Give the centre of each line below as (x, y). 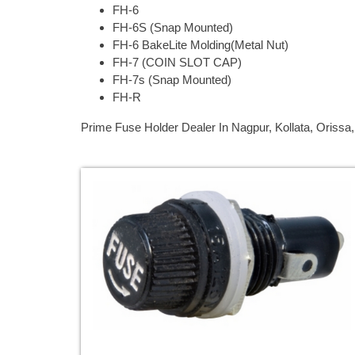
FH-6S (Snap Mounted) (173, 28)
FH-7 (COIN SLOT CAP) (177, 63)
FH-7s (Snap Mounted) (172, 80)
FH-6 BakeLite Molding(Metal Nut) (200, 45)
